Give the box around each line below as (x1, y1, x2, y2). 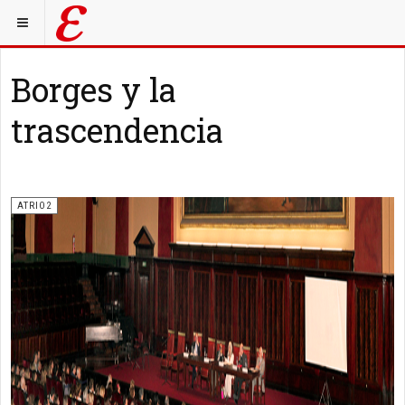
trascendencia (11, 108, 223, 152)
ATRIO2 (17, 200, 52, 212)
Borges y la (11, 68, 176, 111)
